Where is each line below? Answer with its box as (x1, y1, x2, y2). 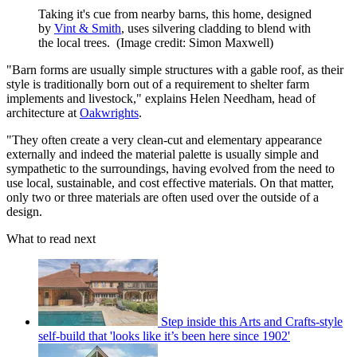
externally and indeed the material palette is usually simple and (6, 147, 319, 162)
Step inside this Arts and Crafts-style (161, 315, 343, 329)
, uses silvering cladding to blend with (121, 22, 311, 36)
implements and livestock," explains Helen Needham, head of (6, 92, 316, 106)
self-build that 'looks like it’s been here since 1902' (38, 329, 290, 343)
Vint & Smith (54, 22, 121, 36)
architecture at (6, 106, 80, 120)
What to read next (6, 232, 96, 246)
